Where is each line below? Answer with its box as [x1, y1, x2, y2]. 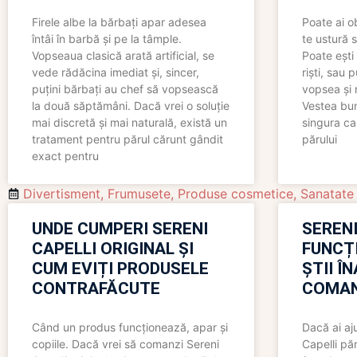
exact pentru [32, 149, 99, 163]
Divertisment [23, 186, 100, 202]
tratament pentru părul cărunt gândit [32, 132, 223, 147]
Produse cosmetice [178, 186, 293, 202]
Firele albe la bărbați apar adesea [32, 15, 206, 29]
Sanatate [300, 186, 354, 202]
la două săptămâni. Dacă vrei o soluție [32, 99, 229, 113]
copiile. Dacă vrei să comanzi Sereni [32, 337, 219, 351]
